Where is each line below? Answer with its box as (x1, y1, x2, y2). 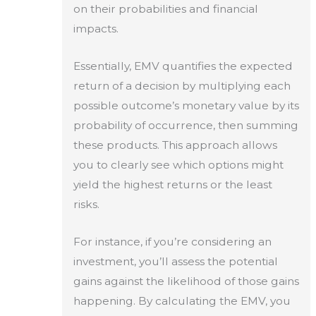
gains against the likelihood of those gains (73, 274, 299, 288)
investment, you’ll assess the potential (73, 254, 278, 268)
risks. (73, 197, 99, 212)
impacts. (73, 22, 119, 36)
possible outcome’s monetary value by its (73, 99, 299, 113)
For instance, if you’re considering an (73, 234, 272, 248)
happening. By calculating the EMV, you (73, 293, 291, 308)
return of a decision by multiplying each (73, 79, 291, 93)
